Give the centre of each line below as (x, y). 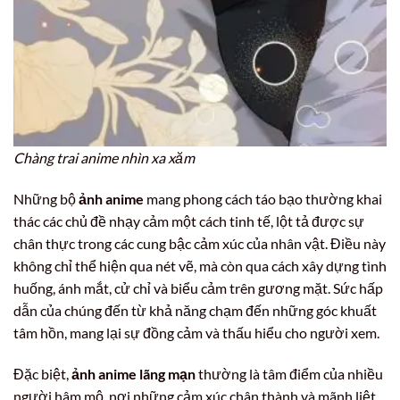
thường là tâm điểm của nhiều (289, 373)
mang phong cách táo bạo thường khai (263, 198)
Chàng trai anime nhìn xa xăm (104, 158)
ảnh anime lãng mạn (133, 373)
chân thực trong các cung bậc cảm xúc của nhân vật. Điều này (200, 243)
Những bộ (46, 198)
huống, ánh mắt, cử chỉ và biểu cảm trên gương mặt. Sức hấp (198, 287)
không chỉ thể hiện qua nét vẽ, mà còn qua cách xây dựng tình (200, 265)
